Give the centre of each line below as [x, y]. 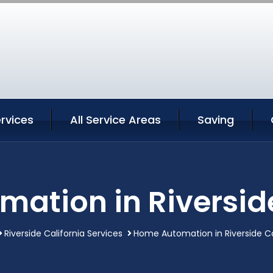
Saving [216, 119]
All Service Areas [115, 119]
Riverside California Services [63, 233]
